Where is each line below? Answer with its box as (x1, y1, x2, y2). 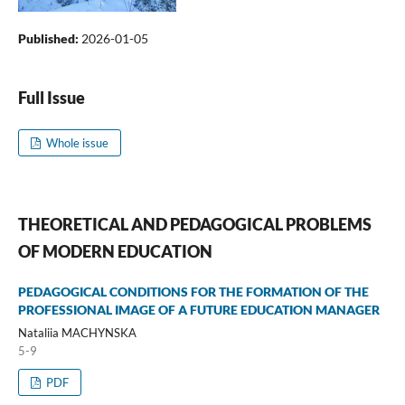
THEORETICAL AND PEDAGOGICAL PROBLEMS (17, 213, 372, 234)
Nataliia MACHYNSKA (17, 325, 137, 340)
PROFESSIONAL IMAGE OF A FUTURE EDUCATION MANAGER (17, 301, 380, 317)
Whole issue (43, 135, 109, 150)
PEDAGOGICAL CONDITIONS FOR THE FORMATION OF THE (17, 283, 369, 299)
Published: (17, 30, 81, 46)
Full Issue (17, 87, 85, 108)
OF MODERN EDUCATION (17, 240, 212, 261)
